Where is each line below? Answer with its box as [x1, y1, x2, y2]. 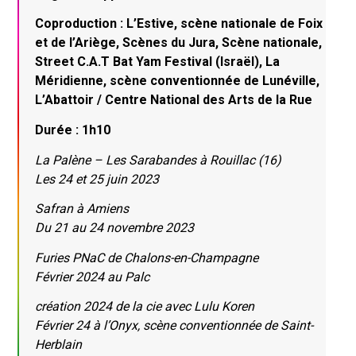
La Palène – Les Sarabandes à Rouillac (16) [35, 152, 282, 168]
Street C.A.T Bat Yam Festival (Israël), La [35, 54, 281, 70]
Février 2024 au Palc [35, 269, 150, 284]
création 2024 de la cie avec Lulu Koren [35, 299, 255, 315]
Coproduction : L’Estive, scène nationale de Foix [35, 16, 323, 32]
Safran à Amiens [35, 201, 130, 217]
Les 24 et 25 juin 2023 [35, 171, 160, 187]
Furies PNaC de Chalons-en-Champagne [35, 250, 259, 265]
